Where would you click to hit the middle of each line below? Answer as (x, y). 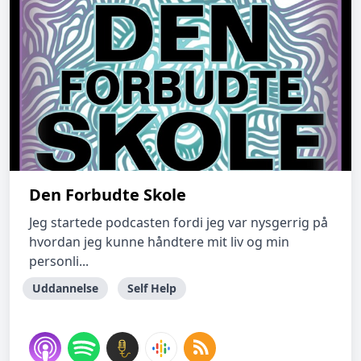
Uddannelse (65, 288)
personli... (59, 261)
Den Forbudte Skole (108, 195)
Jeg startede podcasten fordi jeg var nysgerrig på (178, 222)
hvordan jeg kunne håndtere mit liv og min (159, 242)
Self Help (152, 288)
